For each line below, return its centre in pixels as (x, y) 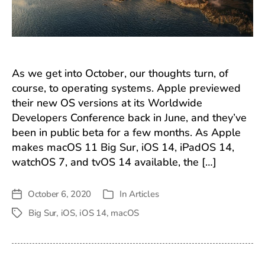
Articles (144, 194)
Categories (123, 195)
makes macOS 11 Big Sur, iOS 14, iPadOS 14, (123, 147)
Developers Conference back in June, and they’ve (129, 118)
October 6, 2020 (60, 194)
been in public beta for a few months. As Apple (126, 132)
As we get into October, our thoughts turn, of (120, 73)
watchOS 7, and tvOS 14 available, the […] (114, 162)
